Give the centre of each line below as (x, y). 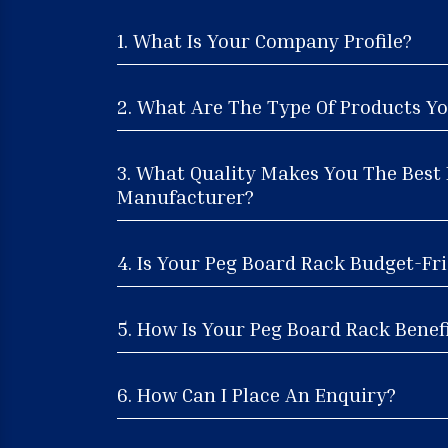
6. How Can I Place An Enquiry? (256, 393)
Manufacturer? (185, 195)
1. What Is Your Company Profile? (264, 39)
